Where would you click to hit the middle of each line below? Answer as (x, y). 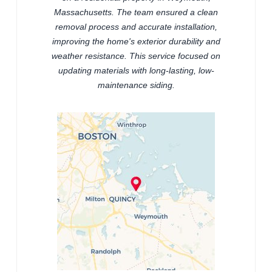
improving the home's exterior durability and (136, 42)
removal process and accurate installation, (136, 27)
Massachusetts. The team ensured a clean (136, 12)
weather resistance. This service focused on (136, 56)
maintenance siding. (136, 85)
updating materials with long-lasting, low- (136, 71)
